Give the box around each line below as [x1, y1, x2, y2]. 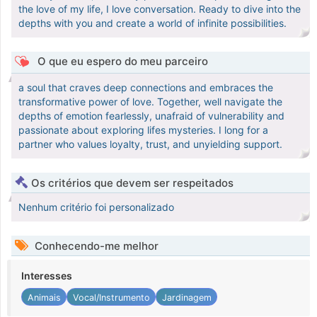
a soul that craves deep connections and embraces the [18, 81, 273, 94]
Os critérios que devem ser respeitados [31, 176, 234, 190]
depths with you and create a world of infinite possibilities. [18, 17, 287, 30]
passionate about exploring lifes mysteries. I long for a [18, 124, 268, 137]
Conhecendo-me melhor [32, 239, 158, 253]
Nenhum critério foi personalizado [18, 201, 174, 214]
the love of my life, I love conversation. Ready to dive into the [18, 3, 301, 16]
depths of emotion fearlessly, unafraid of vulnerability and [18, 110, 284, 122]
